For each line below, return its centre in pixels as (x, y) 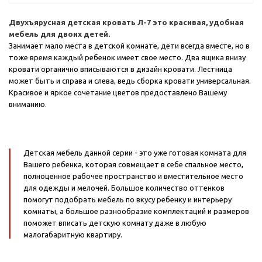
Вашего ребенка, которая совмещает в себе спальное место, (133, 165)
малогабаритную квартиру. (73, 235)
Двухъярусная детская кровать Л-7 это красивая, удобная (126, 23)
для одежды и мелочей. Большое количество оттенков (124, 188)
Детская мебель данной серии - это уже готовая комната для (135, 153)
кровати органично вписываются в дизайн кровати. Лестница (120, 69)
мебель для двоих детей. (59, 34)
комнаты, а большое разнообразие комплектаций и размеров (136, 211)
